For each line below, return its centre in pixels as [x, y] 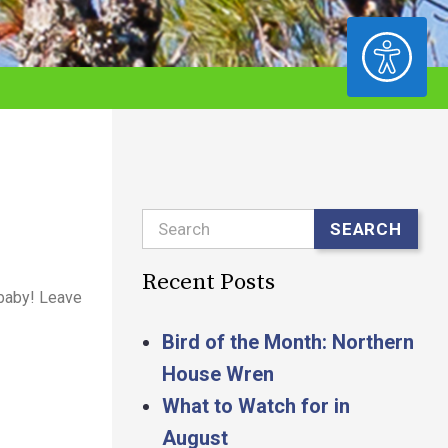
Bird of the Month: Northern [288, 342]
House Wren [218, 374]
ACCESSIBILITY [309, 45]
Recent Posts [208, 282]
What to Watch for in [256, 406]
